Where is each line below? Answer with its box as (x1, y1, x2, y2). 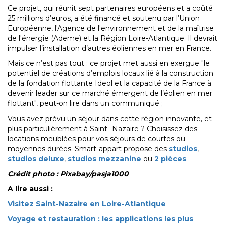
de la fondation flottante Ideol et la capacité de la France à (8, 79, 211, 88)
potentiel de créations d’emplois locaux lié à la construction (8, 69, 213, 78)
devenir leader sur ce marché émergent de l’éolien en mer (8, 89, 212, 98)
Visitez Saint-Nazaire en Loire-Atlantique (8, 199, 166, 209)
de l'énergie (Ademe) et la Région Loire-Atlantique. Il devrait (8, 34, 217, 43)
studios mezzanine (68, 154, 141, 164)
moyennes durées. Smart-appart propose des (8, 144, 169, 154)
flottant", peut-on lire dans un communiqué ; (8, 99, 163, 108)
